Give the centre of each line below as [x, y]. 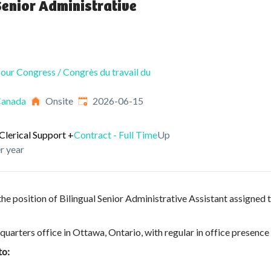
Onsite [59, 101]
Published [98, 100]
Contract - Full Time [116, 135]
